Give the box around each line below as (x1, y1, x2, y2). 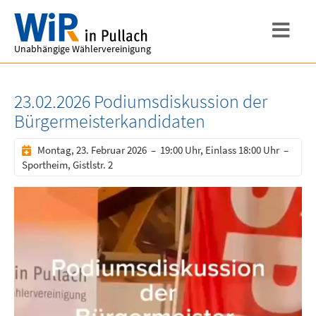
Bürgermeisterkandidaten (14, 110, 205, 133)
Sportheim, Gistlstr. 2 (22, 158, 113, 171)
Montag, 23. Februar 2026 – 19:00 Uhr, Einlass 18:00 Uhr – (35, 143, 291, 157)
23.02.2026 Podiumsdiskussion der (14, 90, 267, 113)
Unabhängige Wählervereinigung (14, 42, 151, 55)
